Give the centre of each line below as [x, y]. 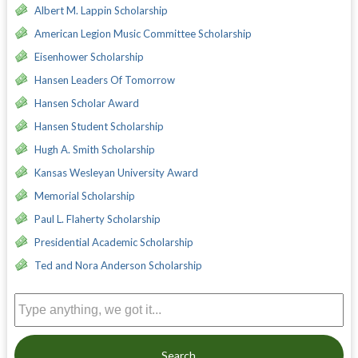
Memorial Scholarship [84, 195]
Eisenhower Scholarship [89, 56]
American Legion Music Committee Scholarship [143, 33]
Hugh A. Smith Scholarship [94, 149]
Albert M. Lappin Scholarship [101, 10]
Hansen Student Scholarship [99, 126]
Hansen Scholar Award [86, 103]
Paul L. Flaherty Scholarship [97, 219]
